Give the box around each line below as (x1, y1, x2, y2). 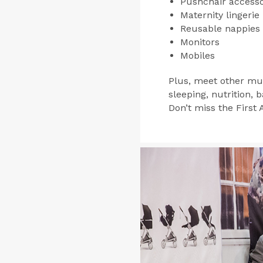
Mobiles (180, 49, 215, 61)
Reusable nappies (180, 22, 260, 34)
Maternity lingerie (180, 9, 259, 21)
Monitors (180, 36, 220, 48)
